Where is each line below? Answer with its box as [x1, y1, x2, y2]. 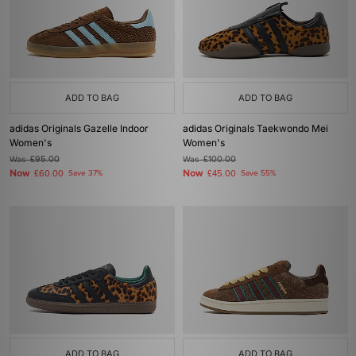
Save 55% [241, 168, 276, 178]
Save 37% [68, 168, 103, 178]
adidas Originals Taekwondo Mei [183, 122, 328, 134]
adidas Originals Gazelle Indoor [10, 122, 149, 134]
